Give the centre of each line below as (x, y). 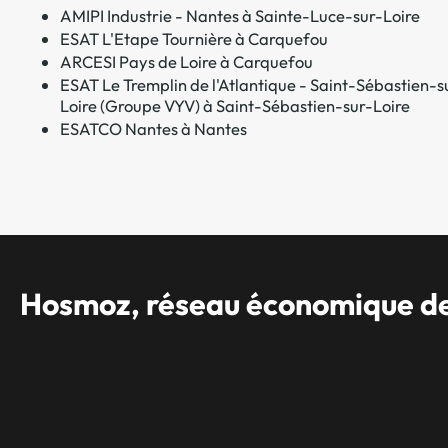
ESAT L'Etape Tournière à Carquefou (194, 38)
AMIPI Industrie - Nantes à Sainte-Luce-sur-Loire (240, 15)
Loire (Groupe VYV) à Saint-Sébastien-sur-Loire (235, 105)
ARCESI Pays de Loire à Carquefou (186, 61)
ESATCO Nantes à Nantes (153, 128)
